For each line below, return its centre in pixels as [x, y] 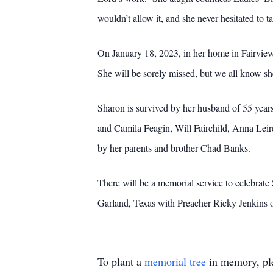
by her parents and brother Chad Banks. [174, 148]
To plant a [121, 261]
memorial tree [175, 261]
